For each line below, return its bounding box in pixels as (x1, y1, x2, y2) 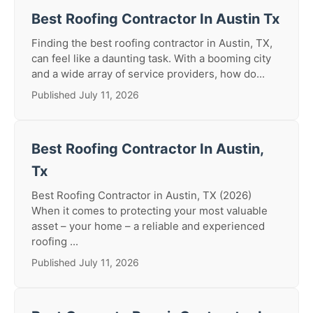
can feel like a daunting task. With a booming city (31, 52, 271, 65)
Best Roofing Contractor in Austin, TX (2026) (31, 189, 252, 202)
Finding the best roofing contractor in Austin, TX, (31, 36, 272, 50)
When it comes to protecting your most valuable (31, 204, 268, 217)
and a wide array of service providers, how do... (31, 67, 265, 80)
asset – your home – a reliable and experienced (31, 219, 265, 233)
